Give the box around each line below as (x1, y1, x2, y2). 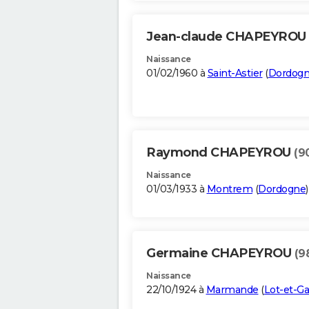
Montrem (206, 183, 252, 196)
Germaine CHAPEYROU (146, 246, 295, 261)
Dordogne (258, 183, 306, 196)
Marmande (206, 283, 259, 297)
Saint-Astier (207, 67, 263, 80)
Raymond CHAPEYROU (146, 145, 294, 161)
